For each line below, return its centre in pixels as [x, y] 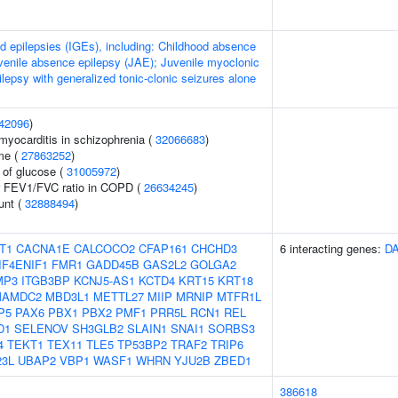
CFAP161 [163, 248]
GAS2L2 [165, 264]
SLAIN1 [147, 328]
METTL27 [119, 296]
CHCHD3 [214, 248]
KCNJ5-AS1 [104, 280]
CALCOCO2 [104, 248]
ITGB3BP [46, 280]
